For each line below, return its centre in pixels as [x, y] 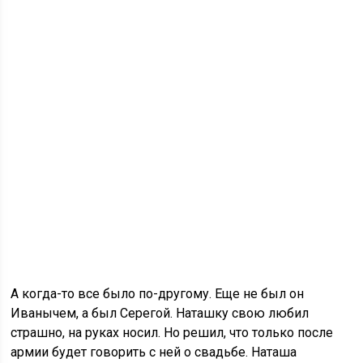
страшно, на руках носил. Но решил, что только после [172, 333]
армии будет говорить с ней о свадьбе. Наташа [154, 352]
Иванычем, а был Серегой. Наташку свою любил [160, 313]
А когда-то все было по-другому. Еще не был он [158, 294]
